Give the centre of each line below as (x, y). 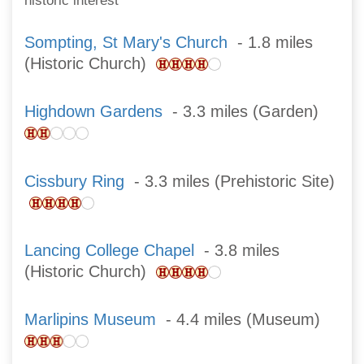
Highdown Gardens (93, 112)
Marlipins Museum (90, 320)
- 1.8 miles (270, 43)
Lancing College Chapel (109, 251)
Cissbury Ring (74, 181)
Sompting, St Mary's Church (126, 43)
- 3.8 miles (237, 251)
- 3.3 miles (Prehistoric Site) (230, 181)
